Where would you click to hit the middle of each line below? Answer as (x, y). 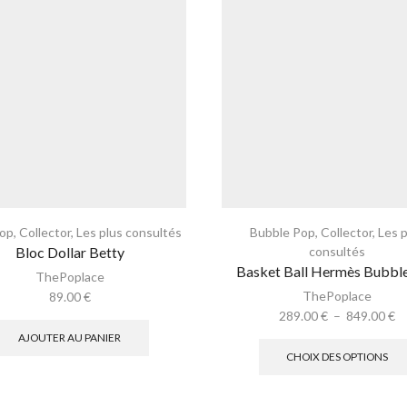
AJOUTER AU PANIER (70, 338)
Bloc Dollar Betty (69, 253)
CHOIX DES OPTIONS (338, 357)
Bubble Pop (283, 233)
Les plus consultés (129, 233)
